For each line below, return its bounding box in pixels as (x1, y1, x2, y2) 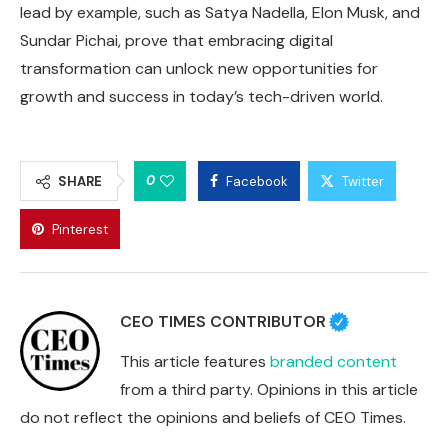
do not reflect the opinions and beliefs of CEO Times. (20, 406, 406, 428)
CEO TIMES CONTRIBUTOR (120, 310, 326, 332)
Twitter (342, 172, 384, 190)
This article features (120, 350, 270, 372)
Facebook (226, 172, 288, 190)
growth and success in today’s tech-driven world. (20, 85, 383, 107)
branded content (270, 350, 397, 372)
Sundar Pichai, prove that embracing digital (20, 29, 333, 51)
